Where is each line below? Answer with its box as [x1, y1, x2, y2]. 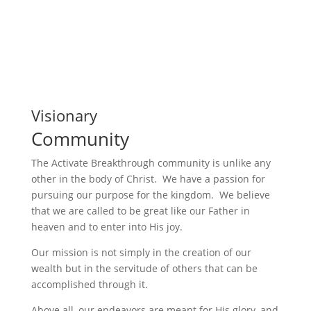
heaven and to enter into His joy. [31, 220, 183, 233]
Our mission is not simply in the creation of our [31, 246, 251, 259]
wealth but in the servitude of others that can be [31, 262, 258, 275]
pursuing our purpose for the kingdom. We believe [31, 188, 270, 201]
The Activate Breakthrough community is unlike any [31, 156, 271, 169]
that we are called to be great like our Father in [31, 204, 250, 217]
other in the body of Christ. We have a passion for [31, 172, 265, 185]
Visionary [31, 105, 101, 126]
